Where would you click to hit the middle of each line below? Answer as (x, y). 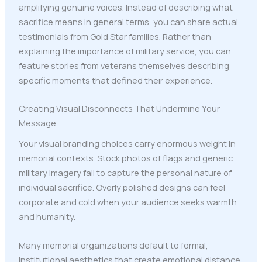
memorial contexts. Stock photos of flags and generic (125, 158)
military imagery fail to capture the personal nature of (125, 173)
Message (37, 123)
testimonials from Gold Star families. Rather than (115, 36)
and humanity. (47, 217)
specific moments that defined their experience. (115, 80)
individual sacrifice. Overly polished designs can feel (122, 187)
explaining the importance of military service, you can (125, 51)
